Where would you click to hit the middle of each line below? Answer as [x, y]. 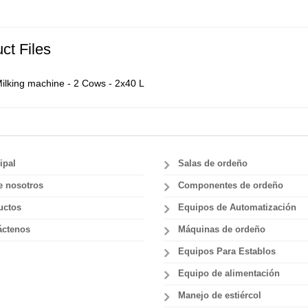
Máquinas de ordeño [222, 230]
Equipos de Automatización [237, 208]
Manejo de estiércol [220, 296]
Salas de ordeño [213, 164]
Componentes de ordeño [231, 186]
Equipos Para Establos [227, 252]
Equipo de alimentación [229, 274]
